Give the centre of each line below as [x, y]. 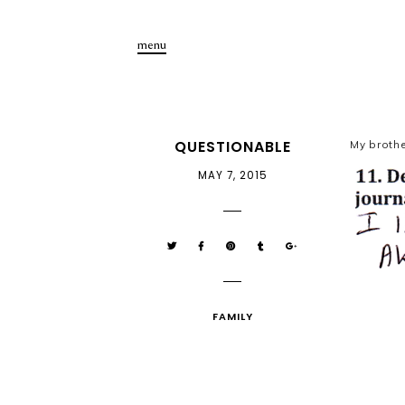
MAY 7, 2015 [232, 175]
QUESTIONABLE [232, 147]
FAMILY [232, 316]
